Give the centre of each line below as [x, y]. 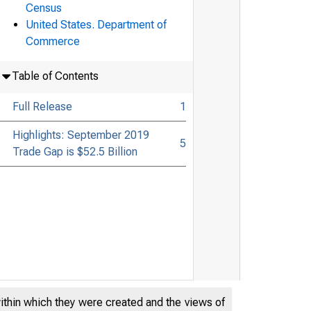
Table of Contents [55, 76]
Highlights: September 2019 [81, 135]
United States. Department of [96, 24]
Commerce [53, 41]
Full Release [42, 106]
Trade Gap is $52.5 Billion [75, 151]
